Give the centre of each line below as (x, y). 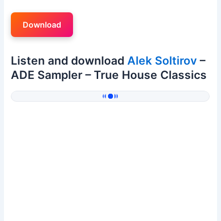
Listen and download (69, 61)
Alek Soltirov (162, 61)
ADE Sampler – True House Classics (109, 75)
